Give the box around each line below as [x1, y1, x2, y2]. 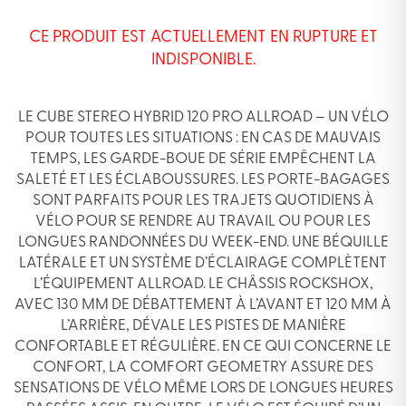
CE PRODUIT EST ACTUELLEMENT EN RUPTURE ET [28, 28, 378, 46]
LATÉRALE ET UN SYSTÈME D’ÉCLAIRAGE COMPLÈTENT [19, 255, 387, 271]
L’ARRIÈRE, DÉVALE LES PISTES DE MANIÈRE [60, 317, 346, 333]
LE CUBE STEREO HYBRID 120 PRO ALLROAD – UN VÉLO [17, 109, 389, 125]
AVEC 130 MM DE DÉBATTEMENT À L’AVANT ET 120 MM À [14, 296, 391, 313]
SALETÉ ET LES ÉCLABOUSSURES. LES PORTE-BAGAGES [16, 171, 390, 188]
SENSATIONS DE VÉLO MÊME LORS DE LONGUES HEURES [13, 380, 393, 396]
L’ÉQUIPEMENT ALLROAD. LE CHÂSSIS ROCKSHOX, [33, 275, 373, 292]
